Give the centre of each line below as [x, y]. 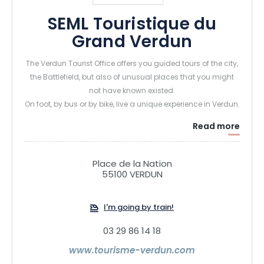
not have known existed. [132, 92]
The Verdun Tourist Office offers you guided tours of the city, [132, 65]
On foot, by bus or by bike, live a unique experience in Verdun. [132, 105]
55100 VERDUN [132, 176]
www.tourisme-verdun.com [132, 252]
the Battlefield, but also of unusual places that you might [132, 78]
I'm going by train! [139, 208]
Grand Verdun [132, 43]
